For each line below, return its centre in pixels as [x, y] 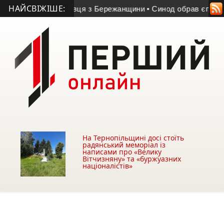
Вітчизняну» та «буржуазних [132, 159]
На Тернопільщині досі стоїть [133, 138]
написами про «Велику [122, 152]
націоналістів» [108, 166]
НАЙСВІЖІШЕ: [37, 8]
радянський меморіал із [124, 145]
